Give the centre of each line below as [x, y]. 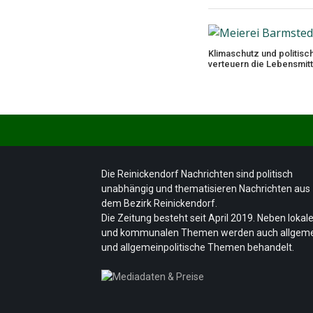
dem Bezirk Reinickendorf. [160, 203]
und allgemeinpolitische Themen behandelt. [198, 247]
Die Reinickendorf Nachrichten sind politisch [197, 174]
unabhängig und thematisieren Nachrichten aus [206, 188]
